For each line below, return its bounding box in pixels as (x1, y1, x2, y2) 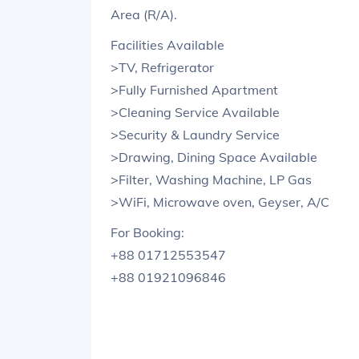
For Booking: (111, 224, 184, 240)
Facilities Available (111, 36, 224, 53)
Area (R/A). (111, 6, 177, 22)
